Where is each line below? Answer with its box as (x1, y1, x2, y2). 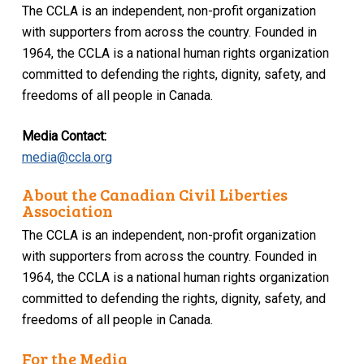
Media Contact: (21, 128, 106, 144)
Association (22, 199, 114, 223)
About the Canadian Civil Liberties (22, 183, 288, 206)
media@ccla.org (21, 149, 112, 165)
